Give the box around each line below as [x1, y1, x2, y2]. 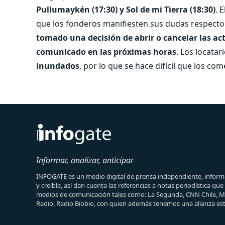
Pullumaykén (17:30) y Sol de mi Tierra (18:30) [36, 4, 215, 15]
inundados [36, 60, 79, 71]
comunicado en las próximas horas [36, 46, 176, 57]
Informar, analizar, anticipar [36, 154, 134, 166]
